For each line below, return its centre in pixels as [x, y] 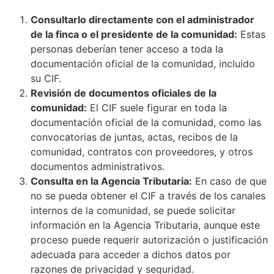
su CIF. [46, 79]
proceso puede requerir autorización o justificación [149, 240]
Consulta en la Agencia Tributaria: [111, 181]
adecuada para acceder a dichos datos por [131, 255]
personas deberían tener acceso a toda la [127, 49]
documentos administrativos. [98, 167]
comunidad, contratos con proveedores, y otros [142, 152]
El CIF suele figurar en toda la [157, 108]
